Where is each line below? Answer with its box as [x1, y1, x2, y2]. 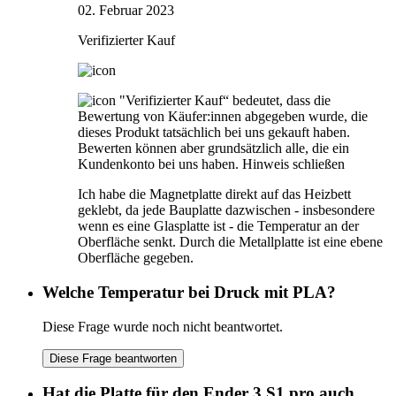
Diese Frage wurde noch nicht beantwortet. [42, 318, 283, 334]
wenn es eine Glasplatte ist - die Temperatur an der [78, 218, 359, 234]
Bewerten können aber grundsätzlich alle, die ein [78, 141, 349, 156]
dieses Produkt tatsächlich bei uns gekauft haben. [78, 125, 350, 141]
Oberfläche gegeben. [78, 250, 194, 266]
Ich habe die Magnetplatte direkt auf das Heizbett [78, 187, 351, 202]
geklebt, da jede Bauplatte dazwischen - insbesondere [78, 202, 375, 218]
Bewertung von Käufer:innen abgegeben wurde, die [78, 109, 368, 125]
